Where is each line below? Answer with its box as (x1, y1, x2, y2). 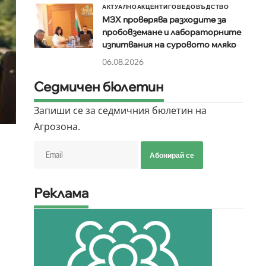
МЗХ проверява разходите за (102, 14, 226, 26)
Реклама (34, 185, 88, 202)
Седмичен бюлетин (34, 78, 164, 96)
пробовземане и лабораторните (102, 27, 241, 38)
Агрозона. (34, 120, 80, 134)
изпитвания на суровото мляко (102, 39, 236, 50)
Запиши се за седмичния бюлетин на (34, 104, 207, 118)
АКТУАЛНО (102, 3, 137, 11)
